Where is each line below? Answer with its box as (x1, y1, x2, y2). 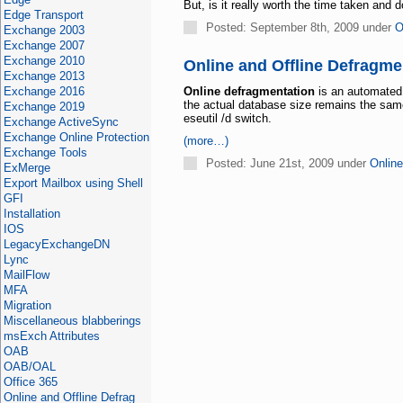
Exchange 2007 (3, 39, 85, 52)
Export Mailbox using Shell (3, 176, 143, 190)
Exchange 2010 (3, 54, 85, 67)
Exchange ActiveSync (3, 115, 119, 129)
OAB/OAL (3, 360, 56, 373)
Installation (3, 207, 60, 220)
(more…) (183, 134, 228, 148)
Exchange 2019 (3, 100, 85, 113)
